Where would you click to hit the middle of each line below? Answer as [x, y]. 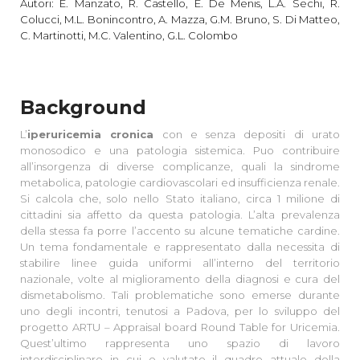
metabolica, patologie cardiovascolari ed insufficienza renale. [180, 182]
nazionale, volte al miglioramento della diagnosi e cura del [180, 278]
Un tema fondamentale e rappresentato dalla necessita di [180, 246]
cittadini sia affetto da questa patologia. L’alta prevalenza [180, 214]
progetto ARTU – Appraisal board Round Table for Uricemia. [180, 327]
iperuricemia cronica [91, 134]
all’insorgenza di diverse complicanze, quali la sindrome [180, 166]
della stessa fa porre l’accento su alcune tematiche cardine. [180, 230]
